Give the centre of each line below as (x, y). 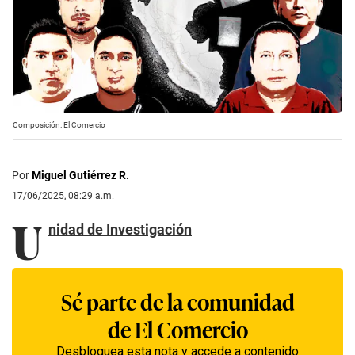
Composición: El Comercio (59, 124)
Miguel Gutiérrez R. (80, 175)
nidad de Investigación (120, 229)
